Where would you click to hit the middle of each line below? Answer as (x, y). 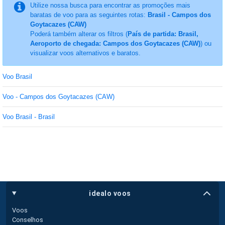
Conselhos (28, 220)
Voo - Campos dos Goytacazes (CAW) (59, 97)
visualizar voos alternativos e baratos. (85, 53)
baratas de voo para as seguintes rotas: (89, 15)
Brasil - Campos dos (179, 15)
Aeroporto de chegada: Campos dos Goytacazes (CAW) (115, 43)
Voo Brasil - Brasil (29, 117)
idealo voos (110, 193)
